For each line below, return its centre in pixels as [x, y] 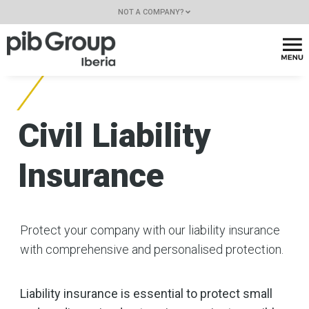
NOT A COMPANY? [151, 12]
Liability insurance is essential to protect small [147, 294]
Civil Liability [114, 136]
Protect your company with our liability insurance [150, 230]
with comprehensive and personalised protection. [152, 250]
